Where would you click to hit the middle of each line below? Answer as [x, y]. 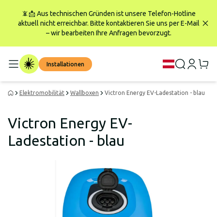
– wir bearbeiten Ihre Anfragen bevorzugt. [108, 33]
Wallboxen [85, 93]
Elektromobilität [42, 93]
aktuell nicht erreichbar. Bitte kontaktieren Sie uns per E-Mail [108, 23]
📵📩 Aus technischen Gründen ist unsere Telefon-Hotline [108, 14]
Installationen [65, 64]
